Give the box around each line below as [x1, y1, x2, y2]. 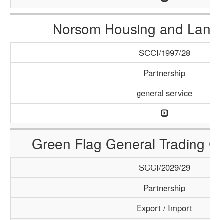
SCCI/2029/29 [138, 162, 190, 173]
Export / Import [137, 202, 192, 214]
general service [137, 87, 192, 99]
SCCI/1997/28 [138, 47, 190, 58]
